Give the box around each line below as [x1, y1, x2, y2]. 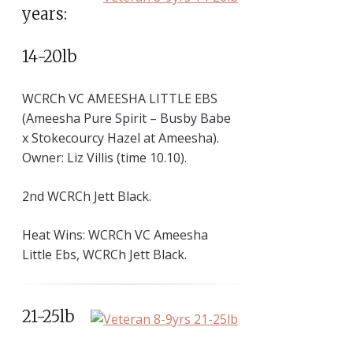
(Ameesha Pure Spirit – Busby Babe [22, 110, 231, 128]
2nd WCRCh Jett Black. [22, 188, 151, 206]
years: [22, 3, 67, 24]
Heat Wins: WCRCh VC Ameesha [22, 226, 208, 244]
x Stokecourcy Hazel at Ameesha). [22, 129, 219, 147]
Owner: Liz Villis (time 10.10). [22, 149, 187, 167]
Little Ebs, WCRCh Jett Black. [22, 246, 187, 264]
